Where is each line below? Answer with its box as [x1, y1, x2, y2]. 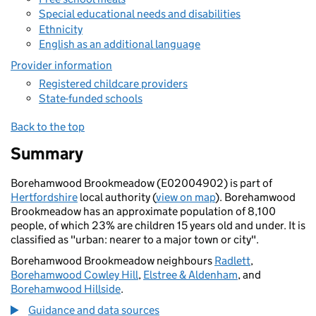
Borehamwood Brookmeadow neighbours [11, 254, 214, 267]
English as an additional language [39, 37, 200, 51]
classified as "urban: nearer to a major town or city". [11, 233, 259, 246]
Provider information [11, 59, 112, 72]
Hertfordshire [11, 190, 78, 204]
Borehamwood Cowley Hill [11, 268, 138, 281]
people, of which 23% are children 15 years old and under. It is [11, 219, 305, 232]
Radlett [214, 254, 250, 267]
